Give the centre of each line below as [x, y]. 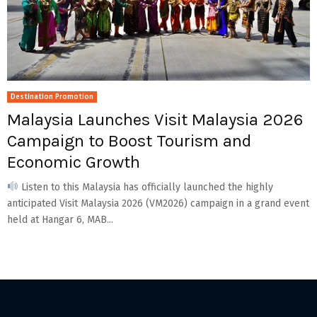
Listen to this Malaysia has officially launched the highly [145, 187]
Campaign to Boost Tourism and [129, 140]
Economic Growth [74, 162]
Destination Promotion [52, 97]
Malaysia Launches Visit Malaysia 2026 [155, 119]
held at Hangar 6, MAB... [60, 219]
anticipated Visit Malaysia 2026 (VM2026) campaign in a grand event [158, 203]
